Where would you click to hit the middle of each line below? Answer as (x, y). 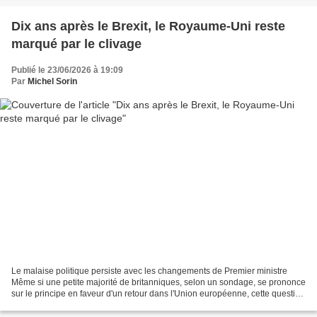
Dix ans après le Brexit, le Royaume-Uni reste (148, 27)
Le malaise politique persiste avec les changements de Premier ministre (149, 271)
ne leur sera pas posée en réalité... (78, 305)
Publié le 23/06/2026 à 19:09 (67, 70)
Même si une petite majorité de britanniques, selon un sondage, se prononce (158, 282)
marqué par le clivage (76, 44)
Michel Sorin (52, 82)
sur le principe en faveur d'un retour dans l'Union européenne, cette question (158, 293)
